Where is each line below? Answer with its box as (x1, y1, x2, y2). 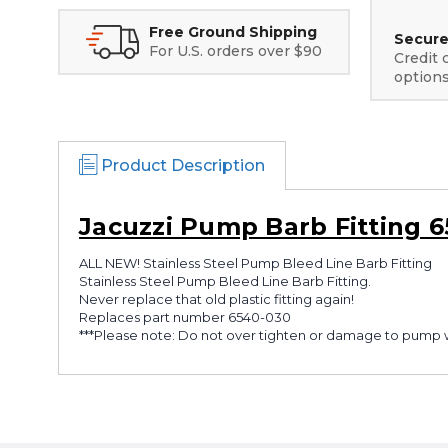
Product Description (101, 156, 265, 175)
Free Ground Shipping (149, 22, 317, 41)
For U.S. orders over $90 (149, 41, 322, 60)
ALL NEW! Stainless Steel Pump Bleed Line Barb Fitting (79, 254, 432, 271)
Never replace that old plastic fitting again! (79, 290, 354, 307)
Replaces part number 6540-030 (79, 308, 291, 325)
